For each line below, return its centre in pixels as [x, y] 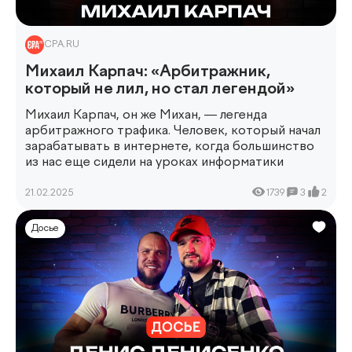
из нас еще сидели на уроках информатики [154, 163]
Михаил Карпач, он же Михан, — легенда [146, 115]
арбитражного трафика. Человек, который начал [173, 131]
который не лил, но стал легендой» [160, 89]
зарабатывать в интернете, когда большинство [170, 147]
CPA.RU [62, 45]
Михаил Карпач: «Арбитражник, [148, 72]
